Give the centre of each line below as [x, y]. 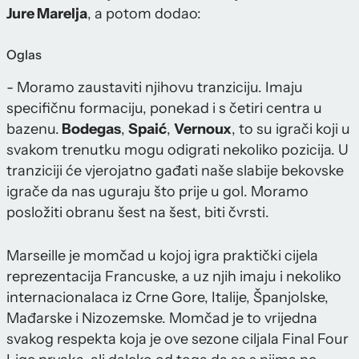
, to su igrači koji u [291, 129]
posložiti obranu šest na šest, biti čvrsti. [138, 213]
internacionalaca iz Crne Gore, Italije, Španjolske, [167, 298]
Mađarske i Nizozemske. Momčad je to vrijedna [162, 319]
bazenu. [33, 129]
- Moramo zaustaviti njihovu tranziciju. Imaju [155, 88]
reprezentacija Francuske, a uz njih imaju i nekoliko [174, 277]
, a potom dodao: [144, 14]
